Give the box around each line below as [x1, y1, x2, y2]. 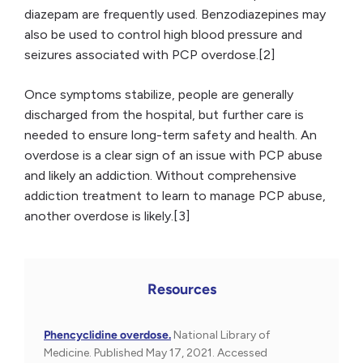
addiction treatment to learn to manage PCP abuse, [24, 188, 326, 204]
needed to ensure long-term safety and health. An [24, 127, 317, 143]
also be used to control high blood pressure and [24, 27, 302, 43]
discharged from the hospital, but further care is [24, 107, 304, 123]
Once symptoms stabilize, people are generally [24, 87, 293, 103]
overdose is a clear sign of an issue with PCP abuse [24, 147, 322, 164]
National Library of [173, 328, 270, 343]
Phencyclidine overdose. [44, 328, 171, 343]
